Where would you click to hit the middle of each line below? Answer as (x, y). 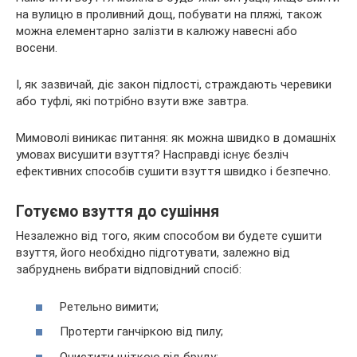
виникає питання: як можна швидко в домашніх (204, 138)
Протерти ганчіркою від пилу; (141, 332)
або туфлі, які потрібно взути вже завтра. (132, 102)
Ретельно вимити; (109, 306)
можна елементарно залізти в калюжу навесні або (157, 31)
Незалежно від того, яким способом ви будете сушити (169, 236)
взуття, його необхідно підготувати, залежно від (153, 253)
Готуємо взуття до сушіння (118, 212)
